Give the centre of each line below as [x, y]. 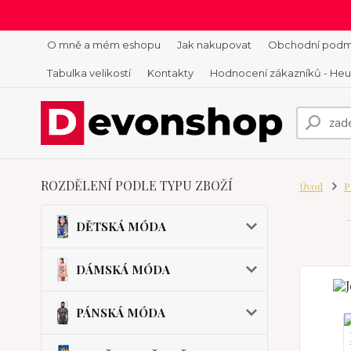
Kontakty [170, 73]
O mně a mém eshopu [104, 45]
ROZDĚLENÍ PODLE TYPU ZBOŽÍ [137, 185]
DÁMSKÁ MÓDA [123, 270]
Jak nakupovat [214, 45]
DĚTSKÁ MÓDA [121, 226]
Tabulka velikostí [89, 73]
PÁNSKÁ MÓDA [121, 313]
